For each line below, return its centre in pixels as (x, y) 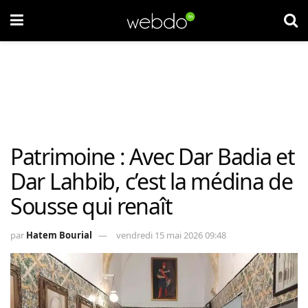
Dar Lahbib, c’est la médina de (152, 181)
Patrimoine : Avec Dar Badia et (153, 156)
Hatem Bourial (59, 235)
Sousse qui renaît (91, 206)
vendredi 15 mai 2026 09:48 (171, 235)
